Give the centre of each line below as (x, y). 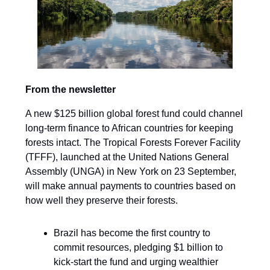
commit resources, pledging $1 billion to (138, 248)
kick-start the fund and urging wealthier (136, 262)
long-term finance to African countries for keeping (129, 128)
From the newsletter (71, 90)
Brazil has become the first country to (132, 233)
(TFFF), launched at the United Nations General (127, 157)
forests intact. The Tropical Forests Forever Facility (133, 143)
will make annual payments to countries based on (130, 186)
